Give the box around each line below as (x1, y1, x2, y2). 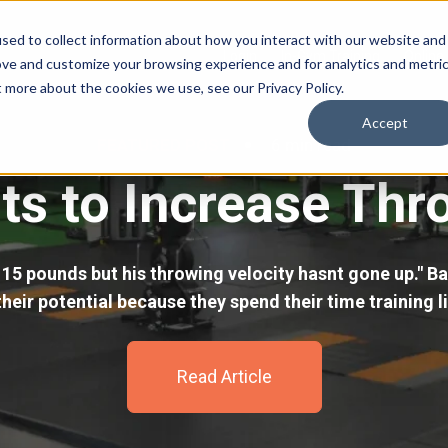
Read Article (176, 365, 272, 387)
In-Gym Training (281, 48, 380, 64)
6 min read (271, 135, 351, 155)
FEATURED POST (97, 135, 230, 155)
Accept (362, 114, 408, 132)
